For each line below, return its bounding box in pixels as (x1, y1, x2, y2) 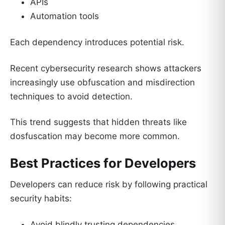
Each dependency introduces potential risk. (10, 37, 184, 47)
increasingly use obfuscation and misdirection (10, 77, 195, 87)
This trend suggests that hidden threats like (10, 117, 187, 128)
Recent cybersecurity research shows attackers (10, 63, 201, 73)
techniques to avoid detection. (10, 91, 133, 101)
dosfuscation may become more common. (10, 131, 180, 142)
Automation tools (30, 11, 99, 21)
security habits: (10, 193, 72, 203)
